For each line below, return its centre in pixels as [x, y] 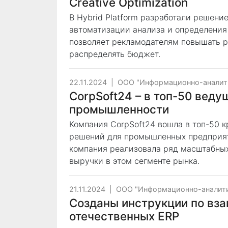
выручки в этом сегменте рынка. [134, 161]
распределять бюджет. [115, 54]
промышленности [119, 109]
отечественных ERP [124, 216]
